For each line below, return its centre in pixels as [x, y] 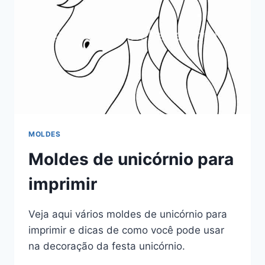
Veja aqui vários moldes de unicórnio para [128, 214]
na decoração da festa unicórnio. [107, 246]
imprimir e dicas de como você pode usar [126, 230]
